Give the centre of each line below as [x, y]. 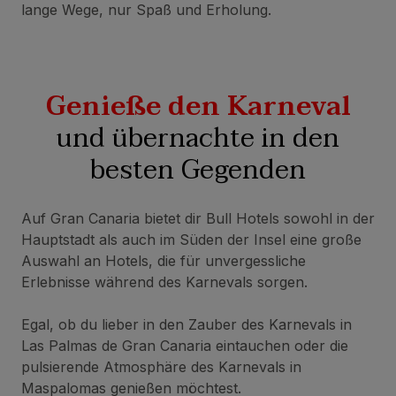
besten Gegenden [198, 170]
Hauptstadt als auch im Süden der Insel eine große [191, 240]
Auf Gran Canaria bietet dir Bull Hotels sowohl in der [198, 218]
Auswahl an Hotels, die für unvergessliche [164, 261]
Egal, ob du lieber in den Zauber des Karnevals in [187, 324]
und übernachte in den [198, 138]
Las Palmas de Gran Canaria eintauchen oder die [185, 346]
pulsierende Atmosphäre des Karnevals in [161, 367]
